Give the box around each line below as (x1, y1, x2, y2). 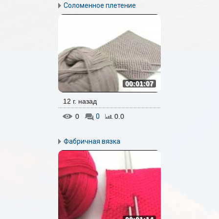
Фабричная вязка (64, 137, 120, 145)
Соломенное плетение (64, 1, 136, 9)
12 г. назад (63, 97, 97, 105)
